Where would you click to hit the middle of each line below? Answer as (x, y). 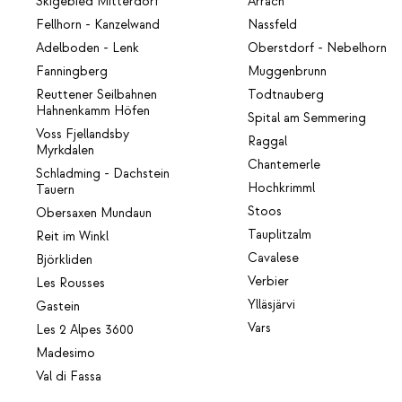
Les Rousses (70, 283)
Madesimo (66, 353)
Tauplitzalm (280, 235)
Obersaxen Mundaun (94, 213)
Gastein (58, 306)
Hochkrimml (282, 188)
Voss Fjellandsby (83, 134)
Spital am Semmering (307, 118)
